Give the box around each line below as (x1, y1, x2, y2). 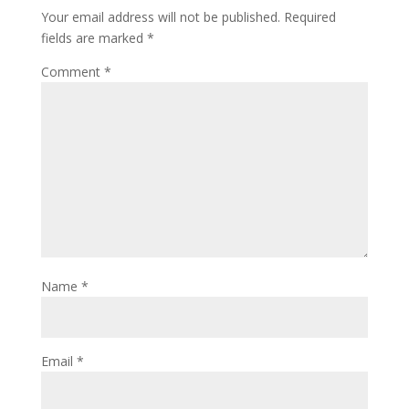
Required (283, 8, 336, 26)
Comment (40, 63, 104, 80)
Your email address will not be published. (40, 8, 280, 26)
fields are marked (40, 29, 147, 47)
